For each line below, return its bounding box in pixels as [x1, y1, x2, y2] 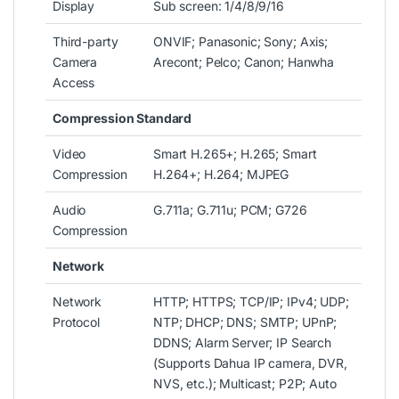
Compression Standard [53, 110, 192, 126]
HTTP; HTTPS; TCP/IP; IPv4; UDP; [153, 293, 349, 309]
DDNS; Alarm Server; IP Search [153, 334, 331, 350]
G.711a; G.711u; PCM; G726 [153, 201, 307, 217]
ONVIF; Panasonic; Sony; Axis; [153, 33, 328, 49]
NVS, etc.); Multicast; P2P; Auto [153, 375, 337, 391]
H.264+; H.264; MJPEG [153, 166, 289, 182]
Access [53, 74, 95, 90]
